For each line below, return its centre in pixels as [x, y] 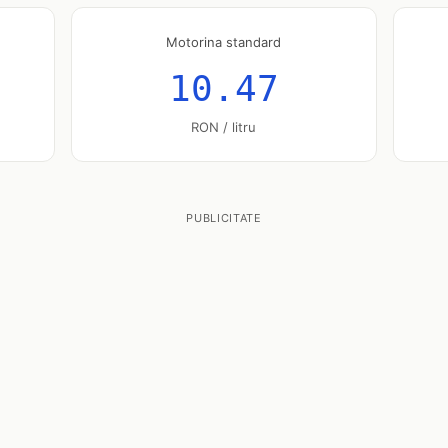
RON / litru [224, 127]
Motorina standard [224, 42]
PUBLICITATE [224, 218]
